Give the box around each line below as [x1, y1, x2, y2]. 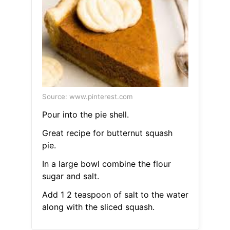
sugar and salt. [42, 171, 99, 182]
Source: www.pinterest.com [42, 92, 133, 101]
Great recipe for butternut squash [42, 128, 172, 139]
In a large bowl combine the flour [42, 159, 171, 169]
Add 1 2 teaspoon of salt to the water [42, 189, 188, 200]
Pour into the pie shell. [42, 109, 129, 120]
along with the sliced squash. [42, 202, 155, 213]
